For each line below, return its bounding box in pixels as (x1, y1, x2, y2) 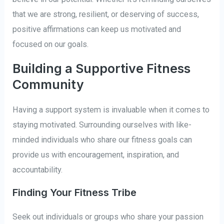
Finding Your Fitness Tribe (12, 186, 137, 198)
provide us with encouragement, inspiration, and (12, 149, 179, 159)
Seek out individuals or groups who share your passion (12, 211, 204, 221)
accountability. (12, 164, 63, 174)
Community (12, 76, 84, 92)
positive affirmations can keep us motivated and (12, 24, 181, 34)
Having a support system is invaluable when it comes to (12, 104, 210, 114)
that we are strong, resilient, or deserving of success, (12, 9, 199, 19)
